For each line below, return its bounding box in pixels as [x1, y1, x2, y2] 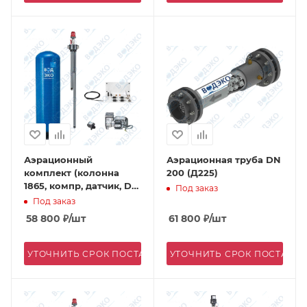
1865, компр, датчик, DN [24, 180, 139, 191]
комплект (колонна [24, 167, 119, 178]
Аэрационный [24, 154, 93, 165]
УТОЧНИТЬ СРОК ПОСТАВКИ [27, 249, 166, 259]
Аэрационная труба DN [166, 154, 281, 165]
